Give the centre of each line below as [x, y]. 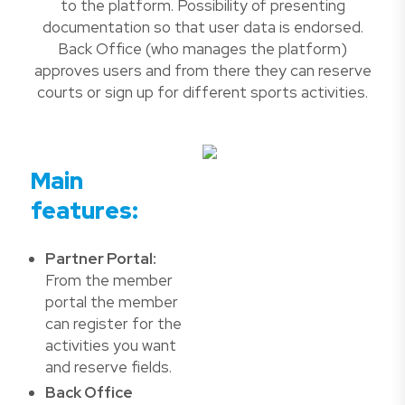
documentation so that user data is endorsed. [202, 28]
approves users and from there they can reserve [202, 71]
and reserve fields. [108, 367]
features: [85, 210]
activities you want [111, 345]
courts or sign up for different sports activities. [202, 93]
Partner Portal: [101, 258]
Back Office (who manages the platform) [202, 49]
